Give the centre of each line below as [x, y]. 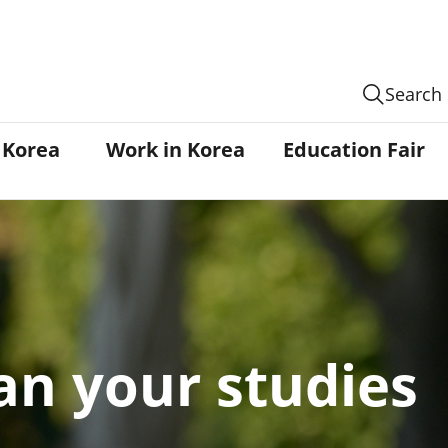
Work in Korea [176, 149]
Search [413, 94]
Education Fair [354, 149]
